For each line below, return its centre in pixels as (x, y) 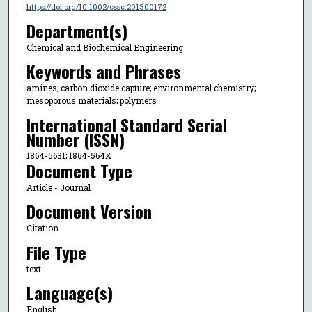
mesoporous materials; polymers (91, 101)
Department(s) (77, 30)
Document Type (79, 170)
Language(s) (69, 292)
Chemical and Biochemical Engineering (104, 47)
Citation (42, 228)
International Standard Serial (126, 124)
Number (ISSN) (75, 139)
